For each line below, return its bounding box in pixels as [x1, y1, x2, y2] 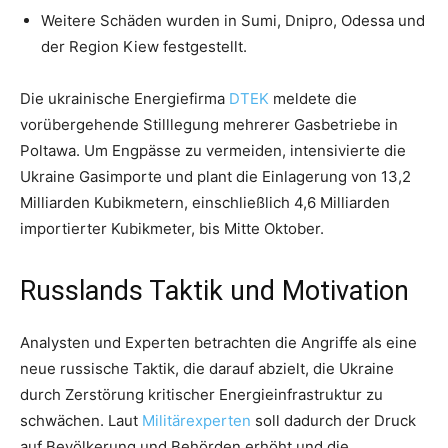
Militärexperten [142, 410, 251, 430]
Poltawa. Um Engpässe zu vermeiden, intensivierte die [20, 140, 406, 160]
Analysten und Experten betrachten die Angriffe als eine [20, 332, 417, 352]
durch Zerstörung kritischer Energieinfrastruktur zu [20, 384, 383, 404]
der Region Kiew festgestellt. [41, 36, 247, 56]
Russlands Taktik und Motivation [20, 274, 409, 307]
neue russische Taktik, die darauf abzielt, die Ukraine [20, 358, 394, 378]
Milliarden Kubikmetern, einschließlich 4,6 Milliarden [20, 192, 390, 212]
